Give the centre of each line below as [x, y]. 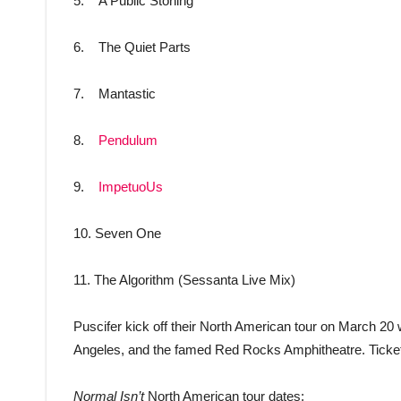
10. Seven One [117, 234]
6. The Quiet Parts [132, 47]
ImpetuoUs [131, 187]
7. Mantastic [115, 94]
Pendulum [128, 141]
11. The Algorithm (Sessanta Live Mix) [184, 280]
